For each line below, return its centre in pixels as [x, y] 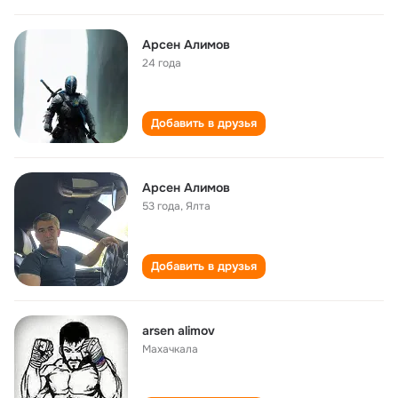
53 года [161, 206]
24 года [162, 63]
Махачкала [170, 349]
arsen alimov [179, 330]
